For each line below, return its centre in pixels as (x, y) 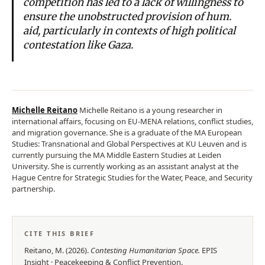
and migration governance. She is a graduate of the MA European (127, 132)
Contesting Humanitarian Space (144, 250)
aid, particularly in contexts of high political (129, 30)
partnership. (33, 188)
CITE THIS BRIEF (60, 233)
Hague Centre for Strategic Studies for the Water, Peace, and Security (132, 177)
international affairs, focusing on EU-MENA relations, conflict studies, (132, 121)
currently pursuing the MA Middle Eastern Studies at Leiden (117, 155)
